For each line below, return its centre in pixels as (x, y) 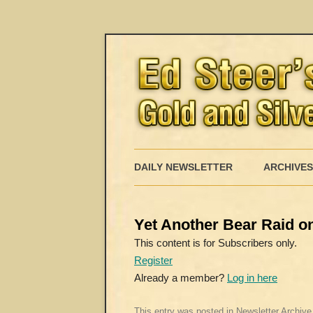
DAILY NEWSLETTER (183, 167)
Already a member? (181, 278)
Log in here (252, 278)
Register (153, 260)
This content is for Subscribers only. (216, 243)
